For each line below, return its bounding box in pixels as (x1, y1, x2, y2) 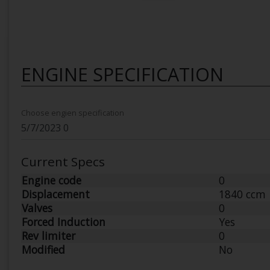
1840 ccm (219, 187, 266, 201)
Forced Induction (22, 215, 105, 229)
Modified (22, 242, 65, 257)
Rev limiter (22, 228, 75, 243)
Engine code (22, 173, 81, 187)
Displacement (22, 187, 90, 201)
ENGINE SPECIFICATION (21, 62, 224, 87)
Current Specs (21, 153, 105, 170)
